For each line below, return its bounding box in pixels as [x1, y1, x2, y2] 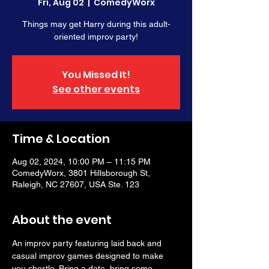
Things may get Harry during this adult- [22, 19, 171, 29]
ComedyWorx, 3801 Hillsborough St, [12, 168, 150, 178]
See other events [52, 82, 140, 96]
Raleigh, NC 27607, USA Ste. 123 [12, 180, 139, 189]
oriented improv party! [54, 32, 138, 41]
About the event [12, 211, 112, 228]
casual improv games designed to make [12, 251, 166, 261]
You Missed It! [62, 68, 130, 82]
